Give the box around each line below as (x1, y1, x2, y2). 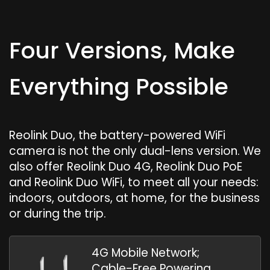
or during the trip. (9, 205, 106, 222)
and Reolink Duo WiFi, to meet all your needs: (9, 174, 259, 190)
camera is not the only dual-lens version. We (9, 142, 261, 159)
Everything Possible (9, 70, 228, 102)
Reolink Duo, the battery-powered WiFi (9, 127, 225, 143)
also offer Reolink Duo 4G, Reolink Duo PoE (9, 158, 242, 175)
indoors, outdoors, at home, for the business (9, 189, 260, 206)
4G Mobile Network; (91, 245, 199, 261)
